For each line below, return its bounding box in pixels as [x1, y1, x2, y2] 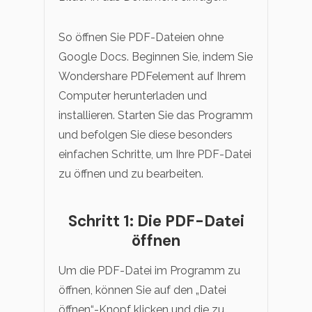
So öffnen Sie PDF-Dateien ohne [58, 30, 224, 44]
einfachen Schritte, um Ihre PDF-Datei [58, 147, 251, 161]
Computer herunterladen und [58, 88, 207, 102]
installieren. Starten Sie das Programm [58, 108, 253, 122]
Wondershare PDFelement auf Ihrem [58, 69, 246, 83]
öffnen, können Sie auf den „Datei [58, 283, 226, 297]
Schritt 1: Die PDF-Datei [68, 210, 244, 231]
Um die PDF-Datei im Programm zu [58, 263, 240, 277]
